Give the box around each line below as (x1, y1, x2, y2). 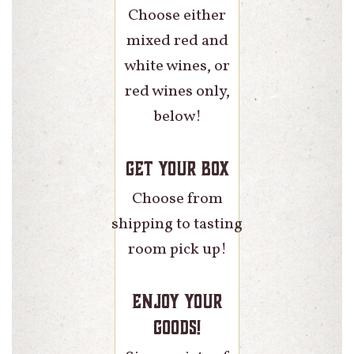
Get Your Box (125, 156, 229, 181)
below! (153, 106, 201, 129)
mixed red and (126, 30, 228, 53)
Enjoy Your (131, 289, 223, 314)
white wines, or (124, 55, 230, 78)
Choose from (131, 188, 223, 211)
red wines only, (124, 81, 230, 104)
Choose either (128, 5, 226, 28)
